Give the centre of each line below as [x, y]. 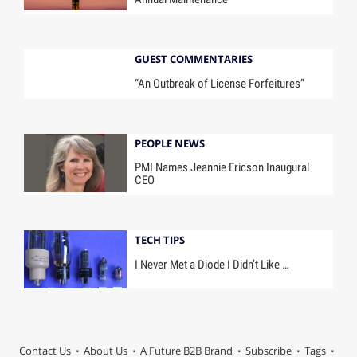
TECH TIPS [160, 240]
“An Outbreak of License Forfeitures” [220, 83]
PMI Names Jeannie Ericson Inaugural [222, 168]
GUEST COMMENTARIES [194, 59]
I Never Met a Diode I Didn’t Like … [212, 265]
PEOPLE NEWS [170, 143]
